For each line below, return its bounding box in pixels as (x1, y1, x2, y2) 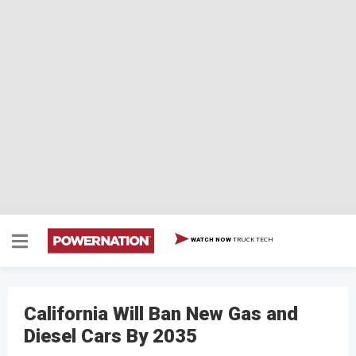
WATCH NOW (189, 236, 233, 244)
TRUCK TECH (233, 234, 273, 244)
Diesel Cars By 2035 (24, 325, 197, 348)
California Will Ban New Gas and (24, 303, 298, 326)
